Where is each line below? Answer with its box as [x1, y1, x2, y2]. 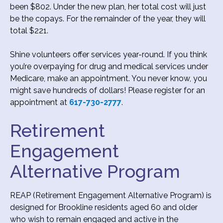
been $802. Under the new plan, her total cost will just [10, 1, 206, 11]
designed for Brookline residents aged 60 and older [10, 202, 198, 212]
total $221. [10, 25, 48, 35]
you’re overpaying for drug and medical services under [10, 61, 208, 71]
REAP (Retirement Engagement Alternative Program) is [10, 190, 212, 200]
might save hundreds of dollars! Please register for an [10, 85, 205, 95]
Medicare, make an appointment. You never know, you [10, 73, 207, 83]
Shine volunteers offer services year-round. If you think [10, 49, 207, 59]
